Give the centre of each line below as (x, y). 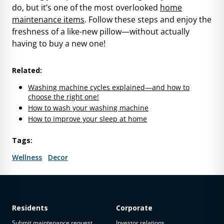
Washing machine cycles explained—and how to (109, 87)
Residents (30, 207)
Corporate (134, 207)
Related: (27, 70)
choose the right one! (63, 96)
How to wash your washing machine (88, 107)
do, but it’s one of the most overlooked (86, 7)
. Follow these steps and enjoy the (148, 19)
